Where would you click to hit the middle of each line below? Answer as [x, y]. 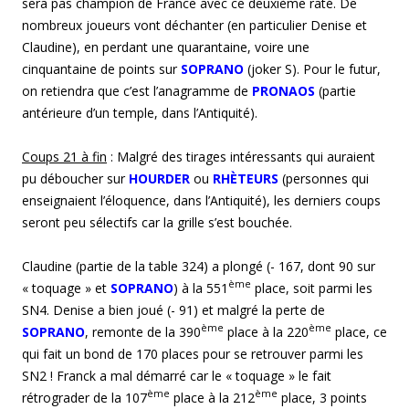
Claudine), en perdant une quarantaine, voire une [166, 47]
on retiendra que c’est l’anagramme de [137, 90]
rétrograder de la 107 [84, 397]
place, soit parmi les [312, 288]
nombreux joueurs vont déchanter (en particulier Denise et [194, 25]
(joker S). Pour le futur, [314, 68]
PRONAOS [283, 90]
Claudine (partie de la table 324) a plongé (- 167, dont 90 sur [199, 266]
